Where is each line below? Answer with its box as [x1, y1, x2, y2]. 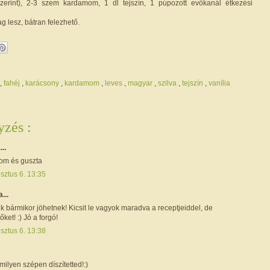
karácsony [25, 78, 61, 87]
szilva [158, 78, 178, 87]
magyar [128, 78, 154, 87]
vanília [209, 78, 230, 87]
